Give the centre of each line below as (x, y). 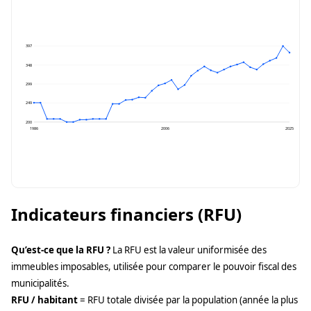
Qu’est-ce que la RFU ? (61, 250)
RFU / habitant (44, 300)
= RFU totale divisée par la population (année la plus (188, 300)
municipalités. (40, 284)
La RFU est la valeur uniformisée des (188, 250)
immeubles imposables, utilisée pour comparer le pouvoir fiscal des (154, 267)
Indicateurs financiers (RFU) (126, 215)
